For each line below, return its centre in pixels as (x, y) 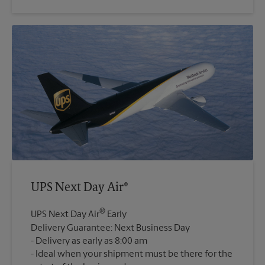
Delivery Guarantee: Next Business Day (110, 228)
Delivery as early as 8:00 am (91, 241)
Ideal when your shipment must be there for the (134, 254)
